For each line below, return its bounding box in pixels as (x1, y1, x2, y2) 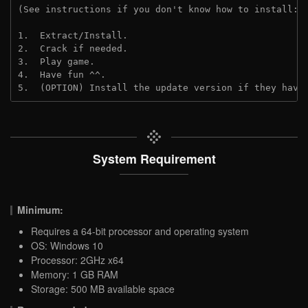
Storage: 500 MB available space (31, 281, 175, 296)
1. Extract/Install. (18, 30, 128, 41)
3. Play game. (18, 56, 95, 67)
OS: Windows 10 (31, 238, 103, 252)
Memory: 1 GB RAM (31, 267, 118, 281)
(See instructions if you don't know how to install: (18, 3, 304, 14)
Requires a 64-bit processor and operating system (31, 223, 249, 238)
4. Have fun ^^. (18, 69, 106, 80)
